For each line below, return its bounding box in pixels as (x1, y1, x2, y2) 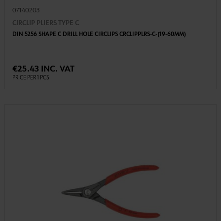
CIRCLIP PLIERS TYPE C (12, 19, 79, 27)
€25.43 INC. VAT (12, 64, 74, 74)
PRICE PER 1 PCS (12, 74, 49, 81)
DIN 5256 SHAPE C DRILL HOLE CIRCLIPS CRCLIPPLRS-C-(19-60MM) (12, 31, 186, 37)
